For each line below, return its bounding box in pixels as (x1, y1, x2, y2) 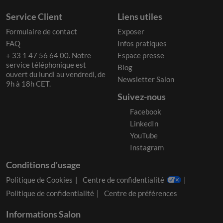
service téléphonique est (6, 60, 86, 69)
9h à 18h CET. (6, 79, 51, 88)
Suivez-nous (117, 91, 166, 102)
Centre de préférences (104, 188, 177, 198)
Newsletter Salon (117, 74, 174, 84)
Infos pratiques (117, 38, 167, 48)
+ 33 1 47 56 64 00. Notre (6, 50, 91, 60)
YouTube (130, 130, 158, 140)
